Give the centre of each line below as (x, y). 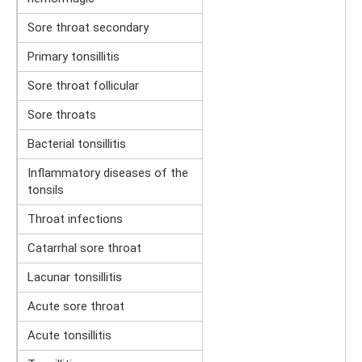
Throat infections (75, 219)
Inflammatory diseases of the (108, 173)
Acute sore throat (76, 307)
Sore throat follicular (83, 86)
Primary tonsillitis (74, 57)
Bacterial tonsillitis (77, 144)
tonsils (46, 190)
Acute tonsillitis (69, 336)
